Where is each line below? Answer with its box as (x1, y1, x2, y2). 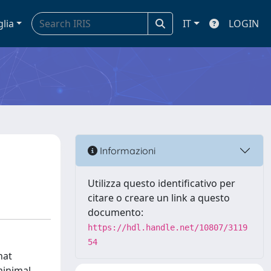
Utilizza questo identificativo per (88, 177, 235, 190)
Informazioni (97, 144, 155, 157)
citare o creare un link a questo (88, 191, 230, 204)
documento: (88, 206, 143, 219)
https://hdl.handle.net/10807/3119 (88, 223, 247, 232)
